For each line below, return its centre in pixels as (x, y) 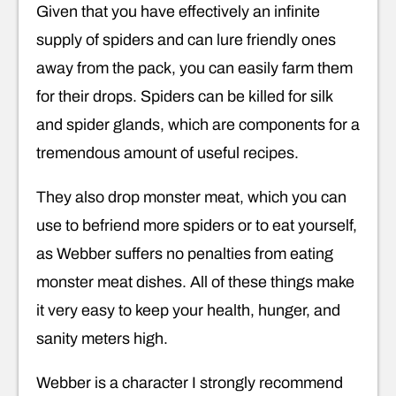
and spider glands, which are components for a (198, 125)
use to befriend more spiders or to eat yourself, (197, 226)
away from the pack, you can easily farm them (194, 69)
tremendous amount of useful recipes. (168, 153)
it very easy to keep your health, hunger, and (188, 311)
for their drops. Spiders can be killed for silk (184, 97)
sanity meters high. (102, 339)
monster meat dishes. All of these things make (195, 282)
